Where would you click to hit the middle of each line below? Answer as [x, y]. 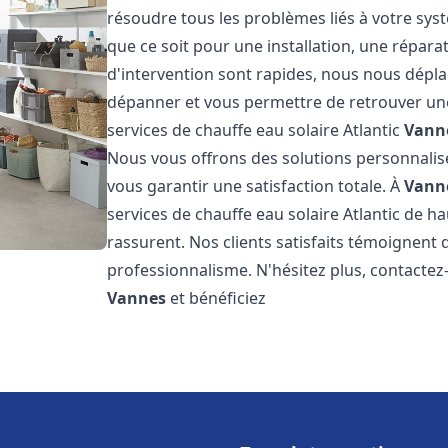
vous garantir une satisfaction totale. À [256, 186]
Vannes [137, 298]
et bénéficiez [216, 298]
